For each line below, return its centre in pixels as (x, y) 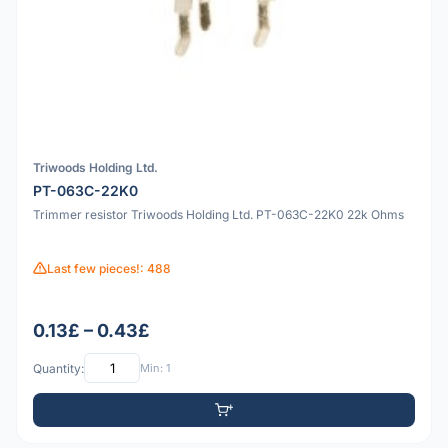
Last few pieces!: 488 (109, 268)
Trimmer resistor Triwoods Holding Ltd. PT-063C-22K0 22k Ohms (218, 214)
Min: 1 (155, 367)
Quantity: (58, 368)
